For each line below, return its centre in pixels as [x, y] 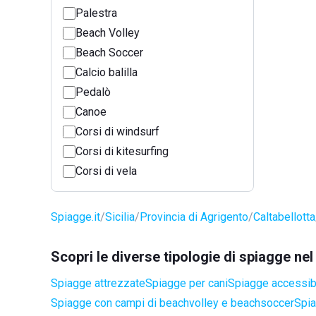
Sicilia [120, 217]
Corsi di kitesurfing [122, 151]
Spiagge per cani [187, 283]
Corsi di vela [106, 171]
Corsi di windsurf [117, 132]
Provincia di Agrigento [194, 217]
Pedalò [93, 92]
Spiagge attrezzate [98, 283]
